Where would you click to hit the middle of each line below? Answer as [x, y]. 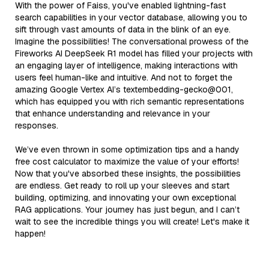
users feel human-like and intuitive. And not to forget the [124, 77]
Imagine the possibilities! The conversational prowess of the [132, 41]
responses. [37, 125]
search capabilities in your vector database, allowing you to [131, 17]
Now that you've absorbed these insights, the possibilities [128, 173]
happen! [30, 233]
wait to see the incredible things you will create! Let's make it [132, 221]
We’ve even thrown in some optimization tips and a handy [127, 149]
